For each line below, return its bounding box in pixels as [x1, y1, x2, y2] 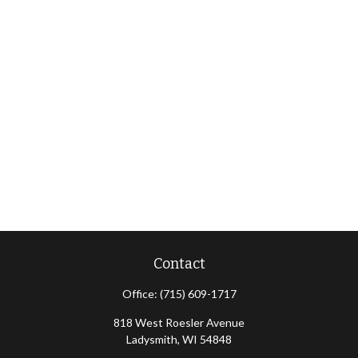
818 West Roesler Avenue [113, 316, 245, 329]
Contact [153, 255, 205, 272]
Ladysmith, [126, 332, 180, 346]
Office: [121, 287, 160, 300]
